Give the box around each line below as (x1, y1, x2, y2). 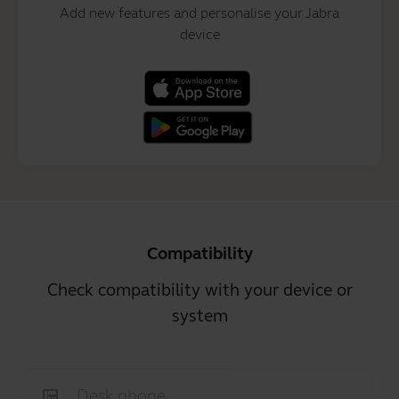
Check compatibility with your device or (46, 280, 353, 301)
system (171, 305, 228, 327)
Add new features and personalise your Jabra (60, 4, 339, 22)
